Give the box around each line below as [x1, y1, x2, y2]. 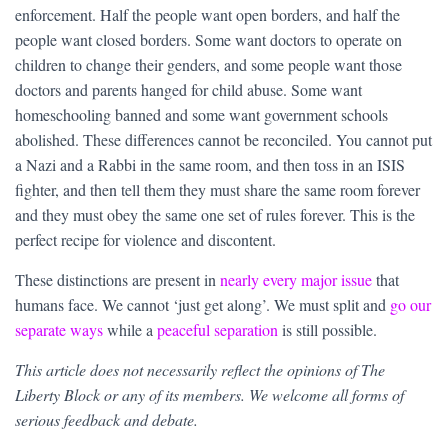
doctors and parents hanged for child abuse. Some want [15, 79, 362, 101]
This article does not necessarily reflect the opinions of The [15, 359, 385, 381]
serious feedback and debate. [15, 409, 203, 431]
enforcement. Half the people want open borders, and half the [15, 4, 400, 26]
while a [103, 319, 157, 341]
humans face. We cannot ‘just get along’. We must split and [15, 294, 390, 316]
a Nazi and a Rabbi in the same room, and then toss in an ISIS [15, 154, 405, 176]
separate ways [15, 319, 103, 341]
